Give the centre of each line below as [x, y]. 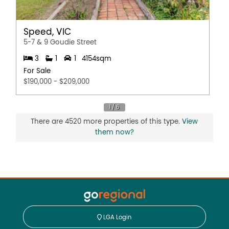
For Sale [37, 71]
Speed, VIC [48, 32]
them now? [114, 133]
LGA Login [117, 217]
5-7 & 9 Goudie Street [60, 43]
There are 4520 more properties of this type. [107, 122]
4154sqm [96, 59]
